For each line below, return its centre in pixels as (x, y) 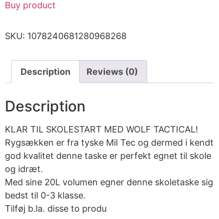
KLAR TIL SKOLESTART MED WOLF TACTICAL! (101, 130)
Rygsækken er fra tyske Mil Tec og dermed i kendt (109, 143)
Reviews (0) (112, 72)
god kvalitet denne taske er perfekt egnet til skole (108, 156)
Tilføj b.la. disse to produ (56, 209)
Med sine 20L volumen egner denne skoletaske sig (109, 182)
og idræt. (24, 169)
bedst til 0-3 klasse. (45, 196)
